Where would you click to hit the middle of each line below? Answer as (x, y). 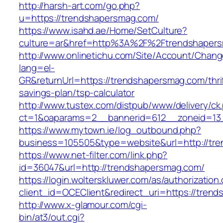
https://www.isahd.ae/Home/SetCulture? (103, 31)
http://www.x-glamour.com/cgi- (83, 205)
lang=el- (37, 68)
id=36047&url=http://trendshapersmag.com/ (112, 167)
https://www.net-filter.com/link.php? (93, 155)
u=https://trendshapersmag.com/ (89, 18)
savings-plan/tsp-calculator (77, 93)
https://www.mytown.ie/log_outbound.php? (110, 130)
